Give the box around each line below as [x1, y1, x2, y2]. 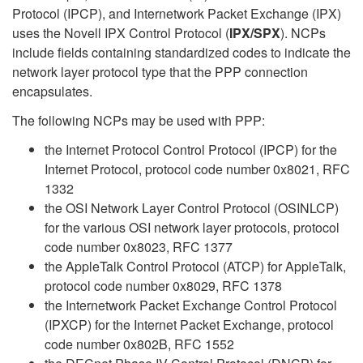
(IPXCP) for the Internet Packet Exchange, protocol [45, 315, 334, 334]
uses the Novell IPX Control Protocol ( [12, 23, 229, 42]
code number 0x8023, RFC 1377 [45, 237, 233, 256]
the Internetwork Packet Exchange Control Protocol [45, 296, 337, 314]
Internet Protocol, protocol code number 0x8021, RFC [45, 160, 350, 178]
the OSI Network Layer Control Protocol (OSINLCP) [45, 199, 339, 217]
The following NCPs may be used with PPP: [12, 111, 265, 130]
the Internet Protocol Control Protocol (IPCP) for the [45, 140, 337, 159]
